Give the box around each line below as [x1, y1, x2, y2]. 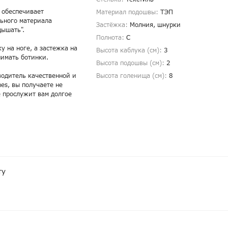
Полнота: [96, 33, 126, 43]
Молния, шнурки [130, 20, 181, 30]
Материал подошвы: [96, 8, 160, 17]
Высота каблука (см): [96, 46, 164, 55]
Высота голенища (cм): [96, 71, 169, 81]
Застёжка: [96, 20, 130, 30]
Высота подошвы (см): [96, 59, 166, 68]
